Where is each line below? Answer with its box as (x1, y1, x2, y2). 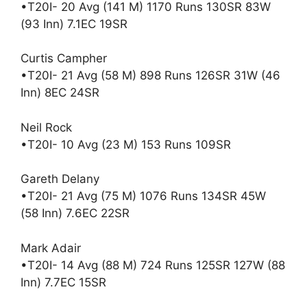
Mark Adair (21, 241, 81, 255)
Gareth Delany (21, 172, 99, 186)
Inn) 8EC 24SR (21, 86, 99, 99)
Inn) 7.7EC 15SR (21, 275, 106, 289)
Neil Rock (21, 120, 72, 134)
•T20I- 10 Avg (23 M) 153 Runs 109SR (21, 137, 231, 151)
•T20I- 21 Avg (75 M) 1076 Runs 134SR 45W (21, 189, 266, 203)
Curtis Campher (21, 51, 107, 65)
